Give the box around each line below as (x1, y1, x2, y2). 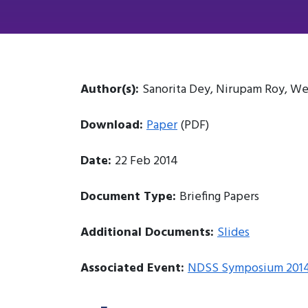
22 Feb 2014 (115, 151, 178, 171)
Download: (80, 115, 146, 135)
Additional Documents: (80, 222, 217, 243)
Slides (217, 222, 250, 243)
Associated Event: (80, 258, 188, 278)
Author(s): (80, 79, 142, 100)
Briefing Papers (179, 186, 259, 207)
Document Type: (80, 186, 179, 207)
